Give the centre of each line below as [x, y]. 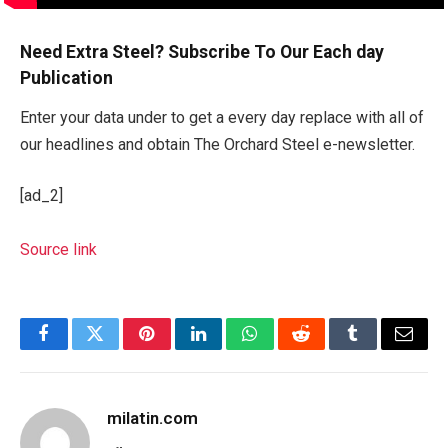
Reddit [323, 348]
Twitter [119, 348]
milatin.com [152, 418]
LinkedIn [229, 348]
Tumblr [378, 348]
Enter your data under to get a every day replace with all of [222, 117]
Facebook [77, 348]
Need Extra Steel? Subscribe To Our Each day [202, 51]
